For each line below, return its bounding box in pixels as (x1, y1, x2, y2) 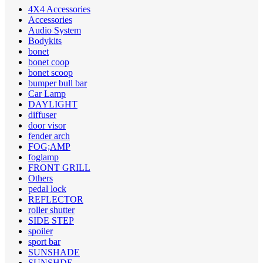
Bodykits (28, 36, 62, 46)
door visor (28, 120, 66, 131)
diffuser (28, 110, 56, 120)
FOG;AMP (28, 141, 70, 152)
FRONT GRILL (28, 163, 90, 173)
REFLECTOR (28, 194, 83, 205)
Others (28, 173, 53, 184)
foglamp (28, 152, 59, 163)
